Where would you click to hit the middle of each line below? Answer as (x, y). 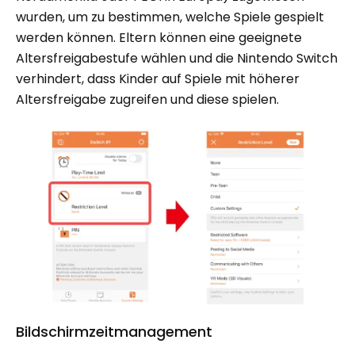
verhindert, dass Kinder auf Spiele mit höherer (158, 79)
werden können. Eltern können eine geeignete (159, 38)
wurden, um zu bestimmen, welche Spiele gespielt (170, 17)
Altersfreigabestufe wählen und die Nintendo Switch (177, 59)
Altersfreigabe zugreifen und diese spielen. (147, 100)
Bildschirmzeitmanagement (114, 332)
